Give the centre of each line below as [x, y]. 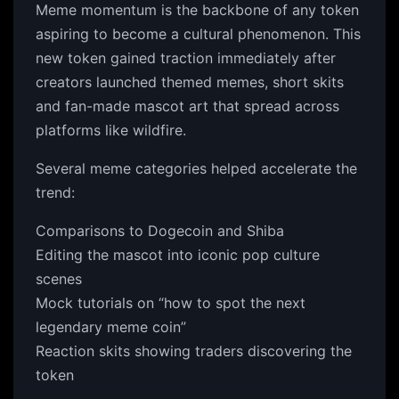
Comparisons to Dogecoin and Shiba [160, 231]
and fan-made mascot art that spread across [187, 106]
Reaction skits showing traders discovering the [194, 351]
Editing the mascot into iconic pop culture [178, 255]
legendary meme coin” [111, 327]
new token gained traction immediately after [186, 58]
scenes [59, 279]
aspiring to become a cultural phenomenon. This [198, 34]
